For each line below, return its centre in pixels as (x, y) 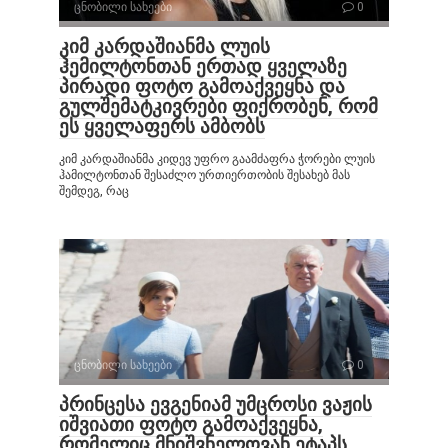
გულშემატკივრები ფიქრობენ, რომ (218, 106)
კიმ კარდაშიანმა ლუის (164, 46)
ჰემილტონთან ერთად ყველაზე (203, 66)
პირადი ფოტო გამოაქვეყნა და (202, 86)
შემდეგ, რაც (94, 190)
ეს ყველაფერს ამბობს (162, 126)
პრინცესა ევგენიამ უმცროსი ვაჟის (215, 404)
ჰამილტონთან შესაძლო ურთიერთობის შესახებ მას (204, 174)
